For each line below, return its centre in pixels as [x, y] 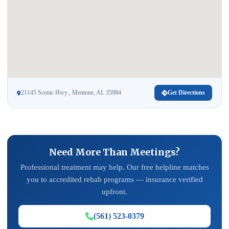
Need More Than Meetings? [114, 152]
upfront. [114, 192]
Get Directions [186, 93]
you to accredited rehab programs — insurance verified [114, 179]
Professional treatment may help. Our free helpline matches [114, 167]
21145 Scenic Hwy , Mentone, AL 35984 [71, 93]
